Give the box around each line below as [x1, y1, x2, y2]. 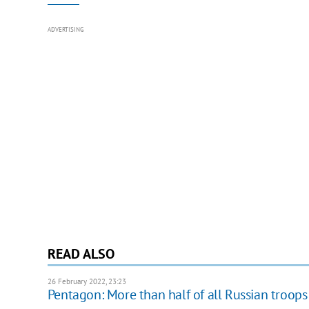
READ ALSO [47, 244, 114, 263]
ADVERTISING [47, 25, 84, 33]
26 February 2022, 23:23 [47, 276, 126, 286]
